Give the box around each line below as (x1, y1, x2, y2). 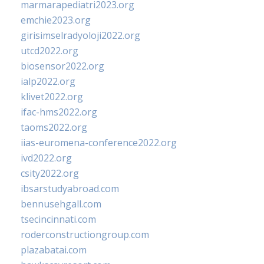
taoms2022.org (21, 121, 87, 134)
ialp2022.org (21, 75, 75, 88)
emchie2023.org (21, 14, 91, 27)
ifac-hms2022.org (21, 105, 97, 119)
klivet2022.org (21, 90, 83, 104)
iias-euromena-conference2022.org (21, 136, 177, 150)
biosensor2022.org (21, 60, 104, 73)
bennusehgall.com (21, 197, 101, 211)
